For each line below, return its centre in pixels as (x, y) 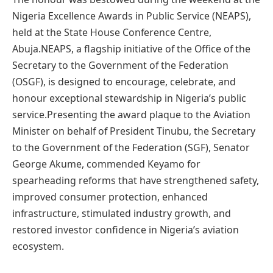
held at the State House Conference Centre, (112, 32)
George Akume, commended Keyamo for (106, 164)
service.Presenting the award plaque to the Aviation (131, 114)
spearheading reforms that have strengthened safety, (136, 180)
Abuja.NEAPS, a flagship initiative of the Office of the (131, 48)
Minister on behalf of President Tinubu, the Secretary (134, 131)
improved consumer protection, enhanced (110, 197)
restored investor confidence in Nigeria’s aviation (126, 229)
